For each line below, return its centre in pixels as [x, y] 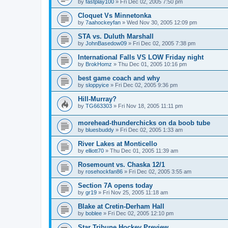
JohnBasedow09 [106, 44]
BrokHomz [99, 64]
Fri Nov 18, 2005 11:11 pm [150, 106]
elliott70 [95, 151]
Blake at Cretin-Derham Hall [121, 207]
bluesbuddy [100, 130]
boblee [94, 213]
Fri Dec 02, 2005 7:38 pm [164, 44]
